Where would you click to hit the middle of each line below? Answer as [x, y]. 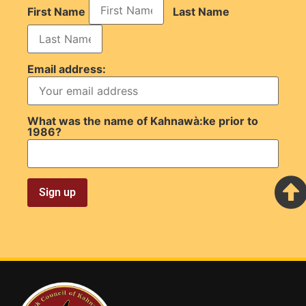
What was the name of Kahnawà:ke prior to [143, 121]
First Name [56, 11]
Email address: [67, 69]
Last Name [201, 11]
